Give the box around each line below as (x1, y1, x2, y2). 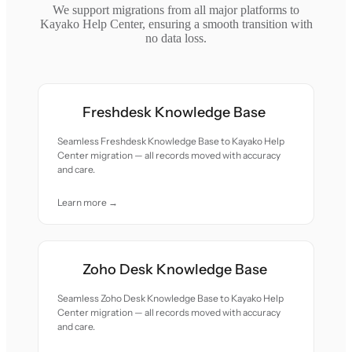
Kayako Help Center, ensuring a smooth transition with (39, 17, 313, 31)
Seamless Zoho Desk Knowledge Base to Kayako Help (57, 292, 284, 304)
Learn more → (57, 196, 119, 208)
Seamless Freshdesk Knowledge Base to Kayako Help (57, 135, 285, 147)
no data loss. (145, 31, 207, 45)
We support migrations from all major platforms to (53, 3, 299, 16)
